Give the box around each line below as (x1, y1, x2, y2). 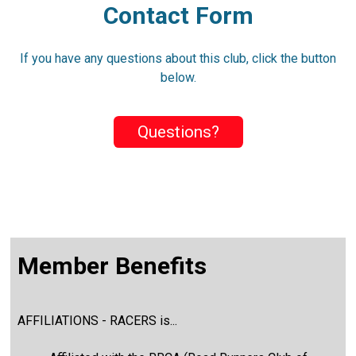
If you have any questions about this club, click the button (20, 50, 336, 66)
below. (160, 69, 196, 85)
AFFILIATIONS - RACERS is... (17, 313, 178, 329)
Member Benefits (17, 252, 207, 281)
